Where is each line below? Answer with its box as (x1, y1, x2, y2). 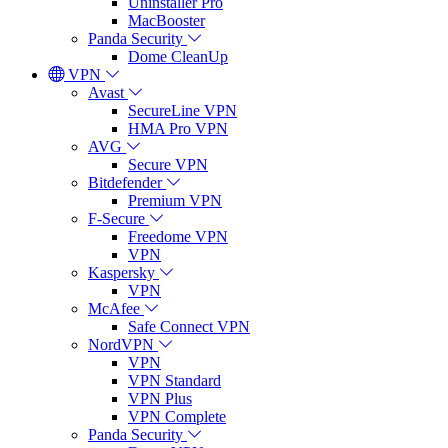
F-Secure (88, 210, 145, 228)
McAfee (88, 300, 140, 318)
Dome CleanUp (128, 48, 228, 66)
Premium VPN (128, 192, 222, 210)
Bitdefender (88, 174, 162, 192)
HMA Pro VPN (128, 120, 228, 138)
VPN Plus (128, 390, 192, 408)
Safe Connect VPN (128, 318, 250, 336)
